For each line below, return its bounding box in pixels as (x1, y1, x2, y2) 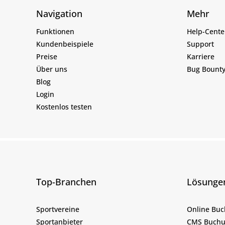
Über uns (36, 64, 67, 74)
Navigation (36, 8, 82, 20)
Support (187, 39, 214, 49)
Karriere (187, 52, 214, 62)
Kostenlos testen (36, 102, 92, 112)
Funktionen (36, 27, 74, 37)
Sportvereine (36, 204, 79, 214)
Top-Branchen (36, 176, 96, 188)
